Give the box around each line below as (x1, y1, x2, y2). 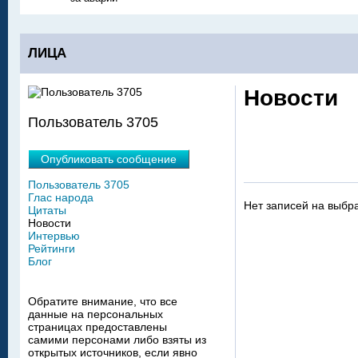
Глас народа (28, 190, 93, 204)
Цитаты (28, 203, 66, 217)
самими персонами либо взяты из (28, 332, 206, 346)
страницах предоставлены (28, 320, 167, 333)
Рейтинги (28, 241, 75, 255)
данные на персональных (28, 307, 163, 320)
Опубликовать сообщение (41, 152, 177, 165)
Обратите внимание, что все (28, 294, 177, 308)
